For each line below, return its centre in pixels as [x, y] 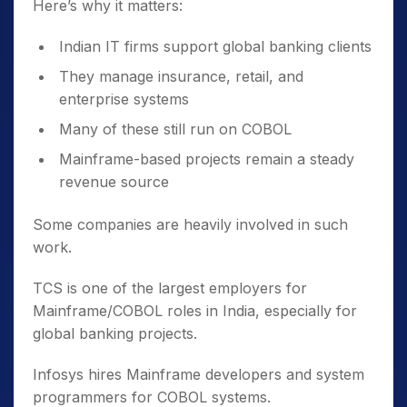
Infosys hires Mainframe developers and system [199, 374]
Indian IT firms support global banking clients [215, 46]
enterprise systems [124, 99]
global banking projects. [115, 333]
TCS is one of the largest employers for [170, 288]
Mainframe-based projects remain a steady [207, 159]
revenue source [114, 182]
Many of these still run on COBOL [175, 129]
